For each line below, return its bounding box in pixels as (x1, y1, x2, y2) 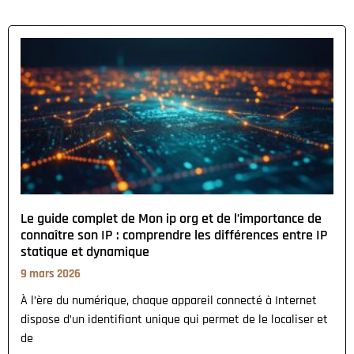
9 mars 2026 (21, 265, 81, 281)
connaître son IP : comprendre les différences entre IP (21, 225, 328, 244)
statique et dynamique (21, 242, 149, 261)
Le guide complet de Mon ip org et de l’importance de (21, 209, 322, 228)
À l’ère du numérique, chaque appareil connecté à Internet (21, 292, 317, 309)
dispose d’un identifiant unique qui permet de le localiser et (21, 311, 328, 328)
